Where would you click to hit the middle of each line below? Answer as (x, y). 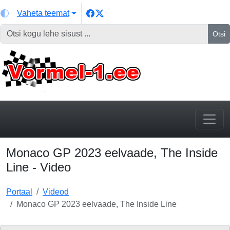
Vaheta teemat (43, 13)
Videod (56, 192)
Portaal (19, 192)
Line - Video (39, 167)
